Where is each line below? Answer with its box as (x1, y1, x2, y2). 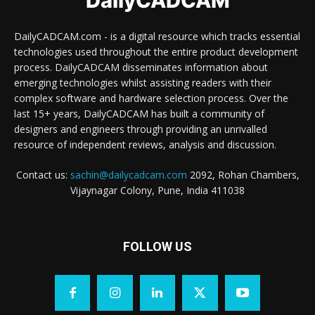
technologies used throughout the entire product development (14, 45, 298, 59)
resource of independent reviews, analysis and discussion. (14, 138, 276, 152)
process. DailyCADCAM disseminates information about (14, 60, 268, 75)
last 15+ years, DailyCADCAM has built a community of (14, 107, 264, 121)
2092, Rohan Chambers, (186, 168, 300, 182)
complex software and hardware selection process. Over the (14, 91, 288, 105)
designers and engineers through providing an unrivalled (14, 122, 267, 136)
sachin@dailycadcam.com (70, 168, 187, 182)
